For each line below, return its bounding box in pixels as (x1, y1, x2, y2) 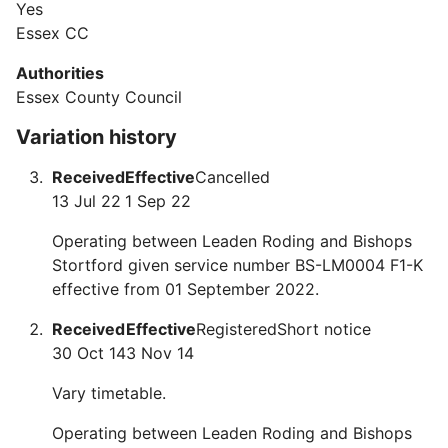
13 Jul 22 (52, 191, 121, 211)
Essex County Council (16, 87, 182, 107)
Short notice (277, 319, 371, 339)
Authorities (16, 63, 104, 83)
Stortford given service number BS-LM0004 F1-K (52, 255, 423, 275)
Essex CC (16, 23, 89, 43)
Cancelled (195, 167, 270, 187)
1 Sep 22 (125, 191, 191, 211)
